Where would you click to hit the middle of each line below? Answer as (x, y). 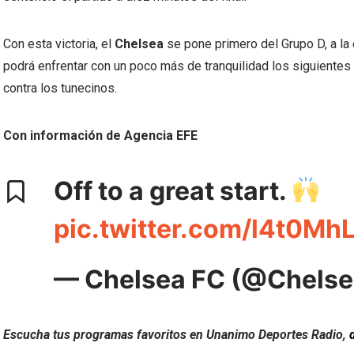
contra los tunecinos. (60, 88)
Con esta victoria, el (59, 44)
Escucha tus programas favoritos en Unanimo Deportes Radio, (176, 335)
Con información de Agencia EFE (100, 136)
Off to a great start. (173, 191)
